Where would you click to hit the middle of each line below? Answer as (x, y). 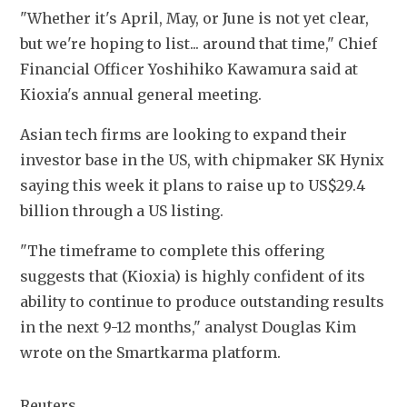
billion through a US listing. (124, 211)
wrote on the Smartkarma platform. (152, 353)
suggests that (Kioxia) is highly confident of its (193, 277)
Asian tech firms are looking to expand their (184, 135)
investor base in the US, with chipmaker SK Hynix (202, 160)
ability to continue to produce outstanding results (202, 302)
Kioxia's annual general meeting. (143, 95)
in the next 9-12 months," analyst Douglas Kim (188, 328)
